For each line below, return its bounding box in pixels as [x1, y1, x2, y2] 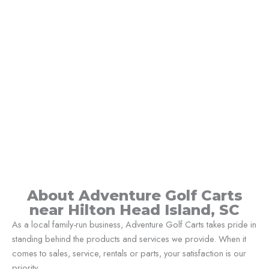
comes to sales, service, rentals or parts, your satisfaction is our [12, 247, 246, 260]
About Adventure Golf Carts [26, 187, 243, 205]
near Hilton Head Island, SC [29, 201, 240, 219]
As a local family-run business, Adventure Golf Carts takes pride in [12, 218, 256, 231]
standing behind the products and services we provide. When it [12, 232, 246, 246]
